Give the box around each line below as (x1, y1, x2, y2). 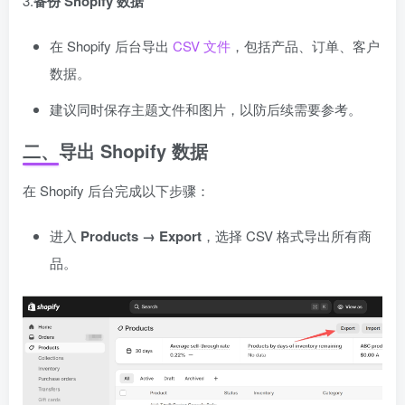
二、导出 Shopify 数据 (23, 137, 208, 164)
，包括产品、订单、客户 (231, 36, 380, 55)
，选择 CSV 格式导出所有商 (202, 226, 372, 245)
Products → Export (80, 226, 202, 246)
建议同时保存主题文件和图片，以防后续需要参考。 (50, 99, 362, 118)
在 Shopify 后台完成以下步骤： (23, 181, 210, 200)
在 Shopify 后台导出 (50, 36, 169, 55)
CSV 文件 (169, 36, 231, 55)
